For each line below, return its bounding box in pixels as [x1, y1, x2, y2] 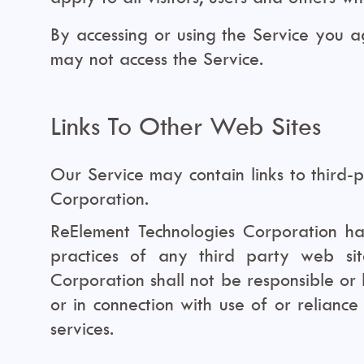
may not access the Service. [50, 47, 263, 70]
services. [50, 317, 114, 340]
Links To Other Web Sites [50, 110, 321, 141]
